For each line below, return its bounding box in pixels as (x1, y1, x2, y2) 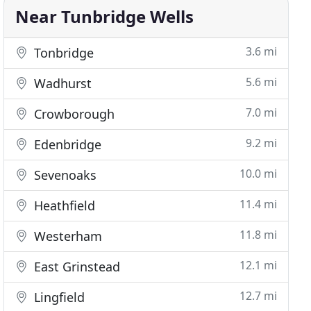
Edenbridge (31, 136, 102, 153)
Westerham (31, 228, 103, 244)
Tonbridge (31, 44, 94, 61)
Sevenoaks (31, 167, 97, 183)
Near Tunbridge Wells (15, 5, 194, 28)
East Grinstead (31, 258, 121, 275)
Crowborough (31, 106, 115, 122)
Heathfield (31, 197, 96, 214)
